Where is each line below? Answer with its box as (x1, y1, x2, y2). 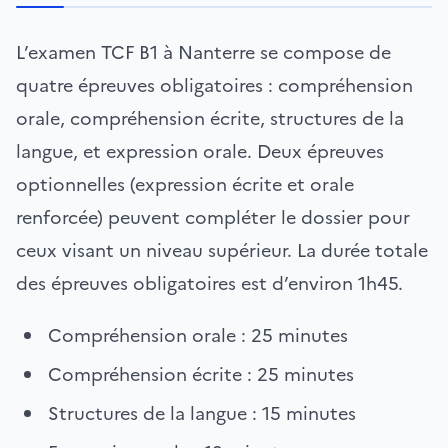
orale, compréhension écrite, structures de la (16, 104, 404, 132)
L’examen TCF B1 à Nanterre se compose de (16, 38, 391, 66)
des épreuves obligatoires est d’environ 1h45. (16, 269, 403, 297)
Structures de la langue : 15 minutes (48, 399, 356, 427)
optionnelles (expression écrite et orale (16, 170, 354, 198)
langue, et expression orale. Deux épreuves (16, 137, 384, 165)
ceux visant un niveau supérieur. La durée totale (16, 236, 428, 264)
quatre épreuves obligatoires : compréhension (16, 71, 413, 99)
